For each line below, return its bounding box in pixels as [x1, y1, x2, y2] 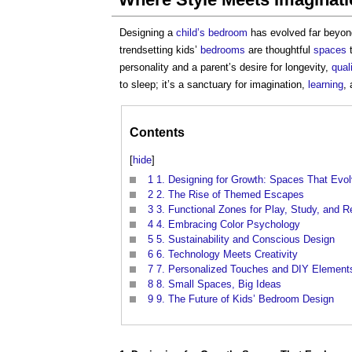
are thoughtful [245, 44, 313, 56]
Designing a [119, 27, 176, 38]
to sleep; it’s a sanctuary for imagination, [119, 79, 308, 90]
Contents [130, 126, 185, 140]
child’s [176, 27, 205, 38]
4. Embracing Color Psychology [156, 218, 300, 231]
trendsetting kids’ [119, 44, 200, 56]
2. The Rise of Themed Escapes [156, 189, 304, 201]
